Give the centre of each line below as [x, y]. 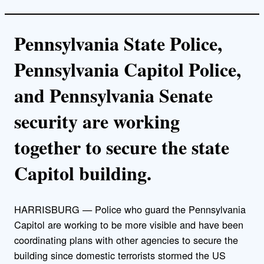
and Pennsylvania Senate [113, 95]
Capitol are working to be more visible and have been [129, 225]
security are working [97, 121]
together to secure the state [122, 147]
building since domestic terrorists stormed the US [120, 255]
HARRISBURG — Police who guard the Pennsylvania [130, 209]
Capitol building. [83, 173]
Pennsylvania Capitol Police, [128, 69]
